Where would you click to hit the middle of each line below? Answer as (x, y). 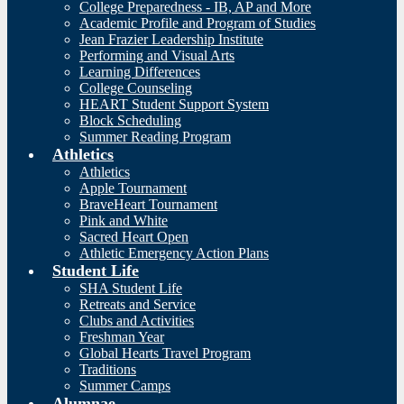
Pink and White (124, 220)
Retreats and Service (138, 304)
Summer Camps (125, 386)
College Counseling (136, 88)
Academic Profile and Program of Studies (197, 23)
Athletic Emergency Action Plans (174, 253)
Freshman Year (122, 337)
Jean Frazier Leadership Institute (171, 39)
